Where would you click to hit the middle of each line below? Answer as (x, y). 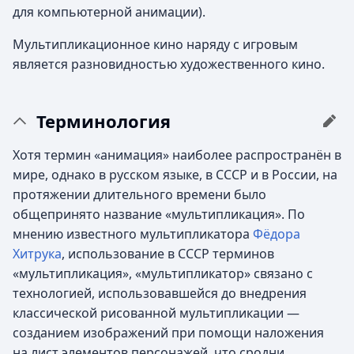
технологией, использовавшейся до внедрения (160, 293)
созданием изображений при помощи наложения (168, 333)
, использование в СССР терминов (168, 254)
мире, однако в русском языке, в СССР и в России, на (175, 175)
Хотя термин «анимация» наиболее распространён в (177, 155)
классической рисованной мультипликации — (156, 313)
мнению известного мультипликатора (133, 234)
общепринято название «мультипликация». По (159, 214)
